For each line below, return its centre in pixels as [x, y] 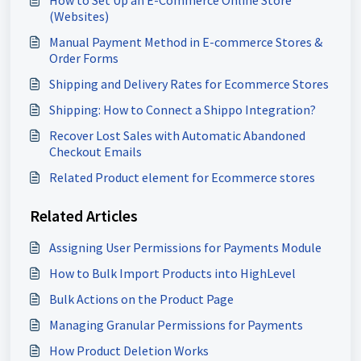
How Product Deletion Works [129, 351]
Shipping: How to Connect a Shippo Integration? [183, 110]
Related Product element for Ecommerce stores [182, 178]
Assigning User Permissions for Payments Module [185, 248]
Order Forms [84, 58]
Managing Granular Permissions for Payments [176, 325]
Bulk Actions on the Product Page [141, 299]
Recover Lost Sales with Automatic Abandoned [177, 136]
